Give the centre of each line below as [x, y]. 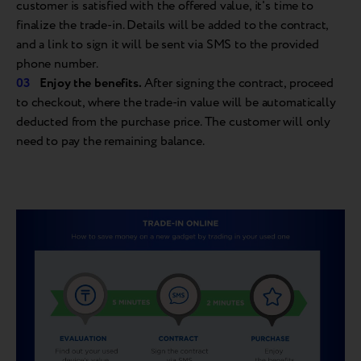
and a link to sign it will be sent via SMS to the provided [168, 45]
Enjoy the [65, 84]
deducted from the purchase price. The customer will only [174, 122]
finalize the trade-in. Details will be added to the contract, [172, 26]
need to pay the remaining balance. [110, 142]
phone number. [57, 64]
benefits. [118, 84]
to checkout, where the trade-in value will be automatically [176, 103]
